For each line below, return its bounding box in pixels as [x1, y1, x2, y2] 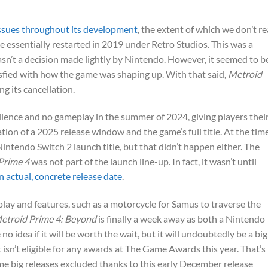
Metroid [228, 68, 262, 80]
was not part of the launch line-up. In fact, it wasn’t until [29, 155, 257, 167]
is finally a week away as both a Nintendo [96, 212, 265, 224]
